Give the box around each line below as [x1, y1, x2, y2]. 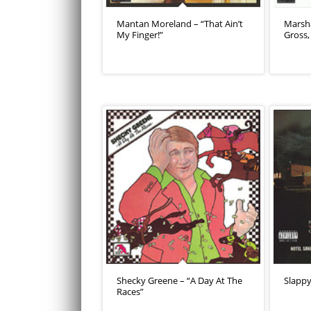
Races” [117, 285, 144, 298]
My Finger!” [117, 28, 163, 41]
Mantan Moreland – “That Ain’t [117, 17, 243, 30]
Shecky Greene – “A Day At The [117, 274, 242, 287]
